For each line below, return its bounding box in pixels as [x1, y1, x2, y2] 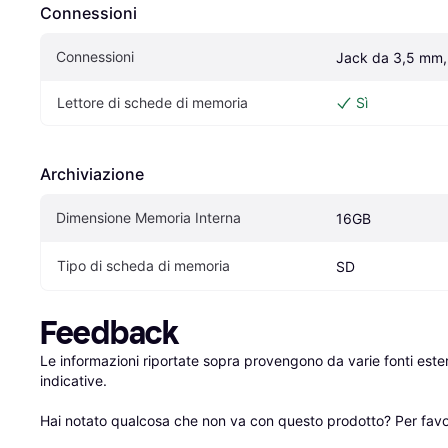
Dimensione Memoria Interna [56, 208, 241, 226]
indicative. [40, 371, 107, 389]
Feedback [40, 313, 179, 352]
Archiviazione [40, 163, 144, 184]
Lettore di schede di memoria [57, 93, 248, 111]
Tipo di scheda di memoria [57, 256, 230, 274]
